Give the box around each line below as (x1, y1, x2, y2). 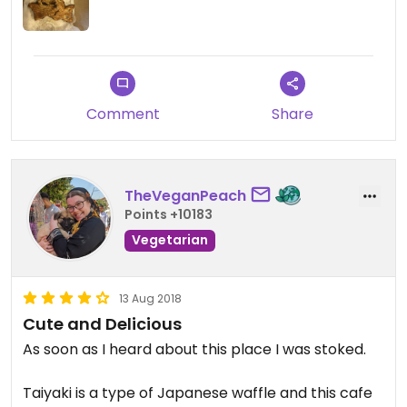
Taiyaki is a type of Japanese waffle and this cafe (23, 382, 372, 404)
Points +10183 (124, 204, 213, 223)
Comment (85, 104, 160, 125)
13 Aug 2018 (119, 291, 182, 307)
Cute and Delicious (23, 313, 182, 336)
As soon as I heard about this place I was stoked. (23, 339, 370, 361)
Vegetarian (132, 230, 208, 249)
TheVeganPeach (124, 184, 246, 206)
